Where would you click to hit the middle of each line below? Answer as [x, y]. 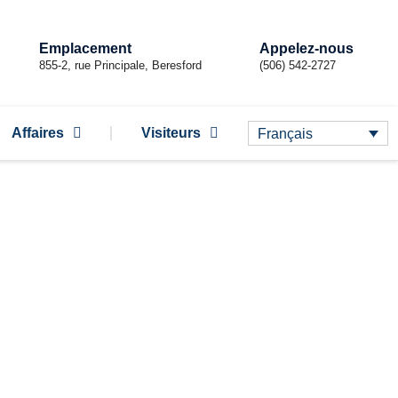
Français [285, 133]
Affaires [37, 133]
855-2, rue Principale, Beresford [120, 65]
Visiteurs [171, 133]
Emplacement [85, 48]
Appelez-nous [306, 48]
